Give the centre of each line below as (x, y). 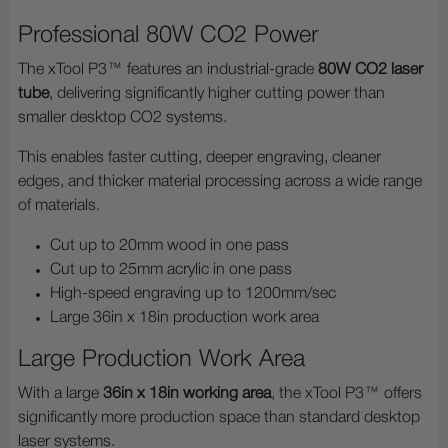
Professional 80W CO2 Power (168, 36)
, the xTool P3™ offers (346, 394)
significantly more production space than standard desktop (219, 418)
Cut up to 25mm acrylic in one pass (171, 270)
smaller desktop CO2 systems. (122, 118)
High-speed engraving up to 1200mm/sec (193, 294)
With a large (60, 394)
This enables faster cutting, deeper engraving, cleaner (199, 158)
